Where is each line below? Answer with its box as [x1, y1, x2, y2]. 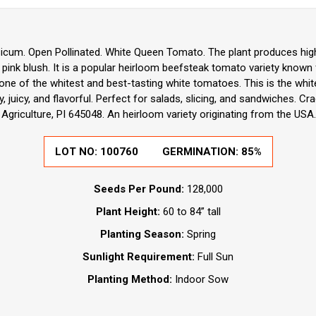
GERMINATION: [162, 145, 241, 158]
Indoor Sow [175, 272, 229, 286]
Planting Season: [100, 227, 184, 241]
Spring [184, 227, 216, 241]
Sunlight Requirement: [83, 250, 197, 263]
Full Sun [197, 250, 233, 263]
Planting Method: [87, 272, 175, 286]
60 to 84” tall [159, 205, 221, 218]
